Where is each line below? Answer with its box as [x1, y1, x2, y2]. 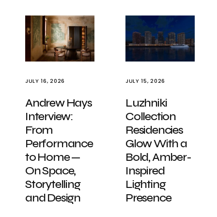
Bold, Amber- [125, 150, 191, 164]
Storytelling [25, 177, 80, 191]
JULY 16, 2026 [25, 77, 65, 85]
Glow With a [125, 137, 187, 151]
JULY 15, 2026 [125, 77, 165, 85]
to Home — [25, 150, 80, 164]
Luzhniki [125, 96, 167, 110]
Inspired [125, 164, 165, 178]
